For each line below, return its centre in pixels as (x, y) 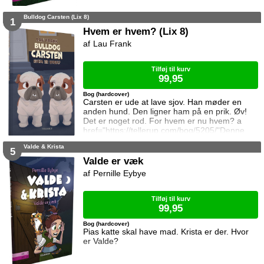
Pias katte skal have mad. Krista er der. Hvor (166, 232)
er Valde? (101, 241)
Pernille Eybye (120, 174)
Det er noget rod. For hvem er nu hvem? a (163, 121)
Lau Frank (113, 44)
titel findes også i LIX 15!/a (133, 140)
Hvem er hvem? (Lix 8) (136, 32)
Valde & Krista (44, 147)
